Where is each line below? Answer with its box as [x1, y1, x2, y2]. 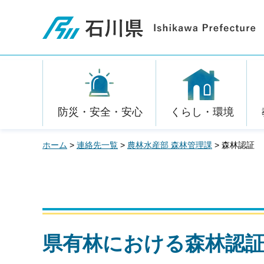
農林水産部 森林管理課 [127, 140, 212, 150]
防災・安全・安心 [57, 106, 143, 118]
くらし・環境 [170, 106, 234, 118]
